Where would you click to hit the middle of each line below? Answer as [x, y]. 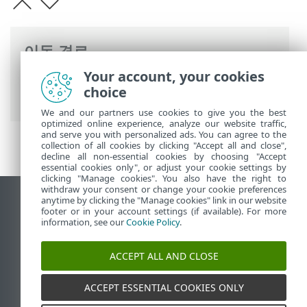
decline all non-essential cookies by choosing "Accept [164, 156]
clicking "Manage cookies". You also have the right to [164, 178]
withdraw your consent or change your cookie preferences [164, 189]
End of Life [52, 224]
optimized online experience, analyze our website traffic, [164, 123]
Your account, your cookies [174, 76]
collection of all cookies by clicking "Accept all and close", [164, 145]
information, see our [84, 222]
